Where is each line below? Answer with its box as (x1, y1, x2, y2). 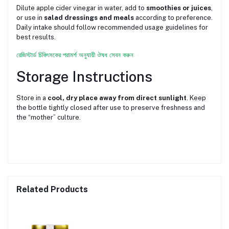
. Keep (187, 94, 206, 102)
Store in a (16, 94, 48, 102)
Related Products (16, 184, 88, 194)
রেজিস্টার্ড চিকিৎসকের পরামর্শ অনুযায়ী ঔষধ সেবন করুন (16, 51, 133, 59)
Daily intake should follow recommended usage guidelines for (16, 23, 208, 31)
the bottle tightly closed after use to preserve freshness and (16, 103, 205, 111)
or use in (16, 13, 44, 21)
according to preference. (134, 13, 213, 21)
